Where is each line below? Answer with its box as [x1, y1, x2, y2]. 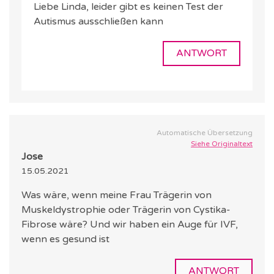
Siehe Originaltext [191, 139, 253, 149]
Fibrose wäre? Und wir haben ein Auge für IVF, [21, 218, 238, 231]
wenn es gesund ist [21, 233, 109, 246]
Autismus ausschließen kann [34, 15, 163, 28]
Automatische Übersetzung [157, 128, 253, 138]
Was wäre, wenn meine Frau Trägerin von [21, 189, 212, 202]
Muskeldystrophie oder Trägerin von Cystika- [21, 204, 231, 217]
